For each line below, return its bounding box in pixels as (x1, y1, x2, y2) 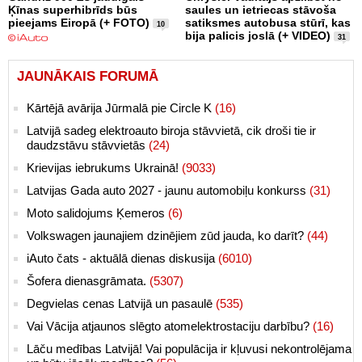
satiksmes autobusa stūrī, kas (185, 15, 351, 29)
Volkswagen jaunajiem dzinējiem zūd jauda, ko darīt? (27, 228, 307, 242)
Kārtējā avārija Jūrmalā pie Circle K (27, 100, 215, 115)
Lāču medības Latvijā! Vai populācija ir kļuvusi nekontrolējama (27, 341, 351, 356)
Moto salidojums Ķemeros (27, 205, 168, 220)
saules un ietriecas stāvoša (185, 2, 336, 16)
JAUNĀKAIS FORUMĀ (17, 68, 158, 84)
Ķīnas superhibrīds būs (8, 2, 137, 16)
